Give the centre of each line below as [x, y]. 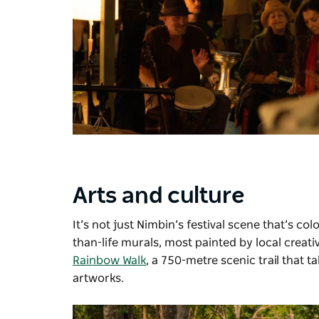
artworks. [98, 278]
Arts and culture [161, 195]
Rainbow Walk [109, 260]
